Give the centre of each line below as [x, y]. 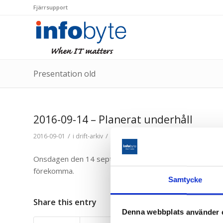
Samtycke [185, 180]
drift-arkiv [89, 136]
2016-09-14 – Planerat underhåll [113, 119]
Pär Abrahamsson [144, 136]
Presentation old [64, 74]
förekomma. [54, 170]
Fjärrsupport [51, 7]
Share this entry [65, 202]
